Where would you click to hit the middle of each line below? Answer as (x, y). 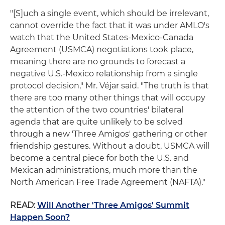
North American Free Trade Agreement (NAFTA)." (108, 182)
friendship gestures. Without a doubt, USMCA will (110, 146)
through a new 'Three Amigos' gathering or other (108, 134)
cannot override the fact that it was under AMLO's (110, 25)
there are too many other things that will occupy (108, 98)
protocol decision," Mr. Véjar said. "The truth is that (109, 86)
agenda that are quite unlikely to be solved (96, 122)
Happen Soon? (40, 217)
